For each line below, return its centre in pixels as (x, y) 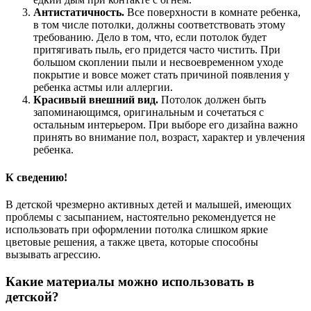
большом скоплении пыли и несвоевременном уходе (158, 62)
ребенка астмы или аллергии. (103, 87)
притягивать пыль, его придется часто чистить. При (157, 50)
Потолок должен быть (212, 100)
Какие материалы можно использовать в (130, 281)
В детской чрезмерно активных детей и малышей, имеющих (149, 204)
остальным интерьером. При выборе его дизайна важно (166, 125)
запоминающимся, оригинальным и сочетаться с (149, 112)
